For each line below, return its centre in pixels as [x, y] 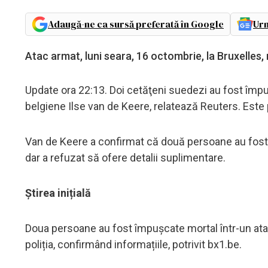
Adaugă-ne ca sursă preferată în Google [136, 24]
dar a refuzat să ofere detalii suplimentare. [125, 157]
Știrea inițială [58, 193]
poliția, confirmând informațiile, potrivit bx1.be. [133, 244]
